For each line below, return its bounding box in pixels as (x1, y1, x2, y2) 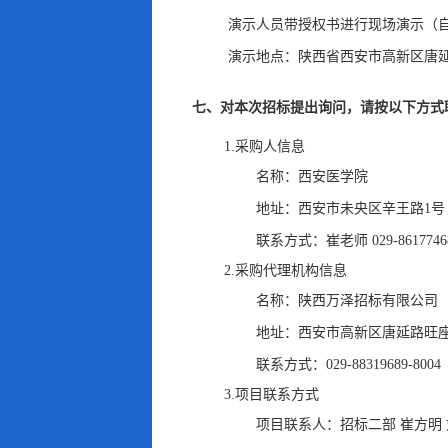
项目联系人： (256, 417, 340, 432)
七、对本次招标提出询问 (192, 100, 346, 115)
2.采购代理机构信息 (224, 263, 347, 278)
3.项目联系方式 (224, 387, 319, 402)
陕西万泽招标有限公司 (298, 293, 438, 308)
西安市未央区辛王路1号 (298, 201, 445, 216)
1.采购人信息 (224, 139, 305, 154)
